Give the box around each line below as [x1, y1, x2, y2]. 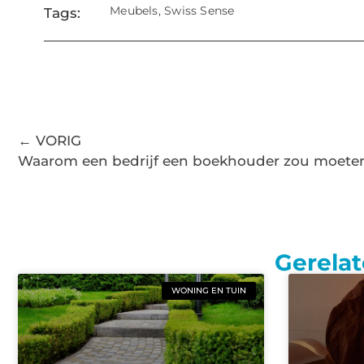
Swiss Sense [164, 3, 235, 19]
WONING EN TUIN [171, 284, 246, 296]
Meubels [110, 3, 158, 19]
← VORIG [18, 132, 81, 149]
